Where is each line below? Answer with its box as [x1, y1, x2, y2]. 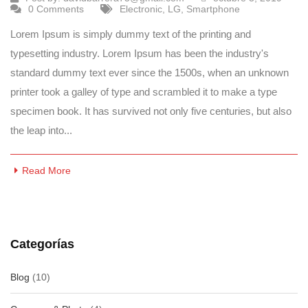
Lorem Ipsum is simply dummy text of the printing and [10, 27, 251, 40]
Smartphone [186, 3, 240, 14]
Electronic [120, 3, 162, 14]
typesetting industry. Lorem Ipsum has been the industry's [10, 47, 269, 59]
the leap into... [10, 124, 72, 136]
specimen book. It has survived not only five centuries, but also [10, 104, 291, 117]
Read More [22, 164, 71, 176]
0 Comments [28, 3, 84, 14]
